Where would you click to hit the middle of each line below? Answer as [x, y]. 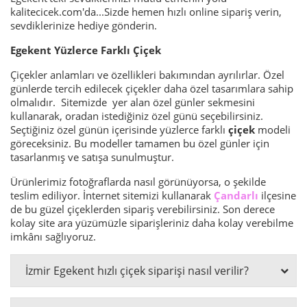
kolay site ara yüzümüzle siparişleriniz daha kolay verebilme [152, 222]
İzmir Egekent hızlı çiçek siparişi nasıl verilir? [137, 270]
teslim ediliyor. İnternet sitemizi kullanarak [112, 195]
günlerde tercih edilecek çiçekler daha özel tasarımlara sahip [152, 88]
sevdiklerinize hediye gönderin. [84, 25]
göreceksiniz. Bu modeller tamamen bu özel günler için [140, 143]
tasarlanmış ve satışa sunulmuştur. [92, 157]
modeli [274, 129]
